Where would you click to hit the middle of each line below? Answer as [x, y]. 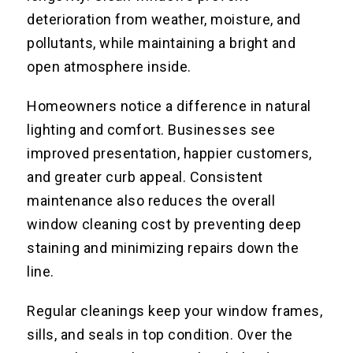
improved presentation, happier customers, [169, 154]
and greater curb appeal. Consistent [145, 177]
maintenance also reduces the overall [151, 201]
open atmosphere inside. [109, 67]
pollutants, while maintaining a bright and [162, 43]
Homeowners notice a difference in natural [169, 106]
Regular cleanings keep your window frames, [175, 311]
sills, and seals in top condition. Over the [160, 335]
